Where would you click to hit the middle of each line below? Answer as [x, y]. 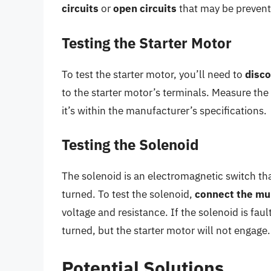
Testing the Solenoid [130, 145]
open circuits [145, 9]
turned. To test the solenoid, [128, 194]
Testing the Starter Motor [147, 43]
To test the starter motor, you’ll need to [153, 74]
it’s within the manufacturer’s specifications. [164, 110]
